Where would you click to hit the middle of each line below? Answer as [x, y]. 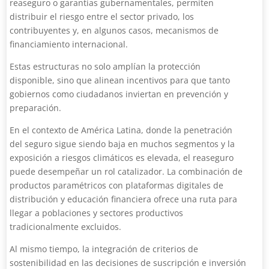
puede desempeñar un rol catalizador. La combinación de [126, 171]
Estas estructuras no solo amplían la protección [105, 66]
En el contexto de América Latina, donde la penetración [121, 130]
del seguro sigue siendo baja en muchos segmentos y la [122, 144]
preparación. [36, 108]
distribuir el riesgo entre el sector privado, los [102, 17]
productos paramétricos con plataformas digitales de [117, 185]
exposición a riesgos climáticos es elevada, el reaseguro [122, 158]
